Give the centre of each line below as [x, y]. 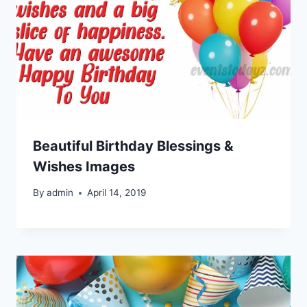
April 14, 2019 [117, 193]
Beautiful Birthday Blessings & [133, 146]
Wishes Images [84, 166]
